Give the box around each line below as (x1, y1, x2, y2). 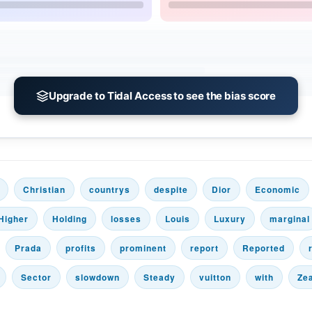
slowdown (75, 271, 120, 283)
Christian (23, 183, 66, 196)
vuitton (199, 271, 231, 283)
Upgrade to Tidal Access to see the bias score (48, 89, 276, 102)
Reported (242, 242, 285, 254)
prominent (120, 242, 166, 254)
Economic (255, 183, 301, 196)
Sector (21, 271, 52, 283)
